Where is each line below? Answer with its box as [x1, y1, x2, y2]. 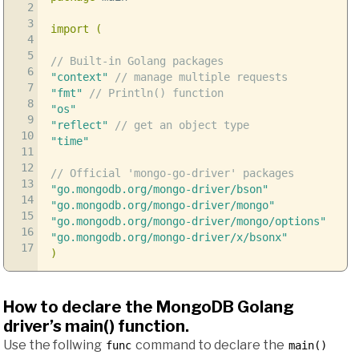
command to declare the [133, 337, 287, 353]
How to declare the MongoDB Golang [3, 296, 294, 317]
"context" [50, 70, 108, 83]
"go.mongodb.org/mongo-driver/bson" [50, 182, 268, 196]
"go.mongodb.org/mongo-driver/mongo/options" [50, 214, 326, 228]
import [50, 22, 89, 35]
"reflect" [50, 118, 108, 131]
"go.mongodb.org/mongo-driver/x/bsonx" [50, 230, 288, 244]
